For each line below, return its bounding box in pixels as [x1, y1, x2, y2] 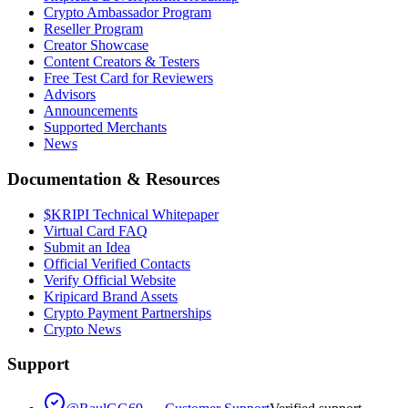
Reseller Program [44, 21, 143, 37]
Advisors [44, 87, 96, 103]
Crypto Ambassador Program [44, 5, 211, 21]
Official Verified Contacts [44, 255, 190, 271]
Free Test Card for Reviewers [44, 70, 213, 87]
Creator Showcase [44, 37, 148, 54]
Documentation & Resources [7, 168, 219, 189]
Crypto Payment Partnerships [44, 304, 211, 321]
